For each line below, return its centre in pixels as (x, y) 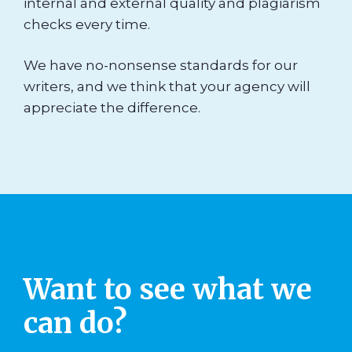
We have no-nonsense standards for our (161, 66)
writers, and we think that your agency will (167, 87)
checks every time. (87, 24)
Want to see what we (168, 289)
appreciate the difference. (112, 108)
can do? (75, 323)
